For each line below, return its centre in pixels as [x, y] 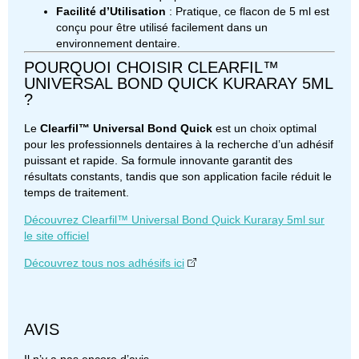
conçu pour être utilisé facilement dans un [162, 27]
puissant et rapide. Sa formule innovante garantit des [158, 160]
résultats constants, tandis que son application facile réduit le [178, 176]
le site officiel [56, 235]
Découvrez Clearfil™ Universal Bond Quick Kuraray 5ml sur [174, 219]
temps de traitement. [77, 192]
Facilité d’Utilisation [111, 11]
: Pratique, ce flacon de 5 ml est [248, 11]
